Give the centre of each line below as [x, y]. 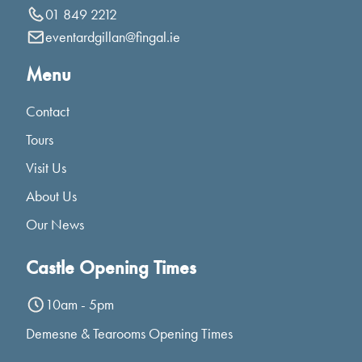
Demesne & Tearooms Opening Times [129, 333]
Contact [48, 111]
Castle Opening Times [111, 267]
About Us [51, 196]
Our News [55, 224]
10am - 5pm [80, 304]
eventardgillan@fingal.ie [113, 36]
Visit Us [46, 167]
